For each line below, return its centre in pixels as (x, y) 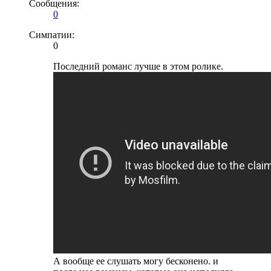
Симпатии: (52, 34)
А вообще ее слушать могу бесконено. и (136, 261)
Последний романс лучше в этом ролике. (138, 66)
